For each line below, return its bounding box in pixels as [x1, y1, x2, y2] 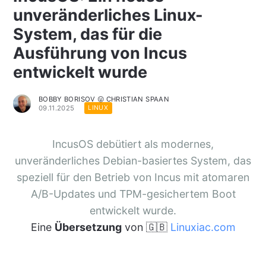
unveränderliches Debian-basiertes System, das [15, 154, 251, 167]
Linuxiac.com [170, 220, 236, 233]
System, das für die [12, 24, 162, 44]
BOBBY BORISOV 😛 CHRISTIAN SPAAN [38, 94, 169, 103]
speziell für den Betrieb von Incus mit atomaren [17, 170, 249, 183]
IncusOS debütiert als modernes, [52, 137, 214, 150]
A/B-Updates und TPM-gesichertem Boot [30, 187, 236, 200]
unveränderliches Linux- [12, 5, 203, 25]
